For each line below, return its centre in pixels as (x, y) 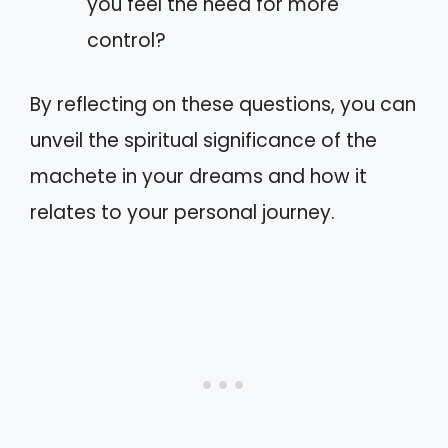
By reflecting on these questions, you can (223, 104)
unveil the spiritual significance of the (203, 140)
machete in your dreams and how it (198, 176)
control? (126, 40)
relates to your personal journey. (182, 212)
